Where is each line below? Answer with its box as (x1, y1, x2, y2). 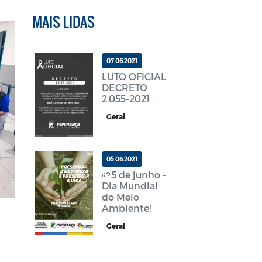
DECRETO (102, 82, 148, 94)
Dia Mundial (102, 180, 158, 191)
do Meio (102, 191, 140, 202)
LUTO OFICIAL (102, 71, 167, 82)
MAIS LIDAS (32, 11, 95, 33)
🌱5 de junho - (102, 168, 167, 180)
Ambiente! (102, 202, 154, 213)
